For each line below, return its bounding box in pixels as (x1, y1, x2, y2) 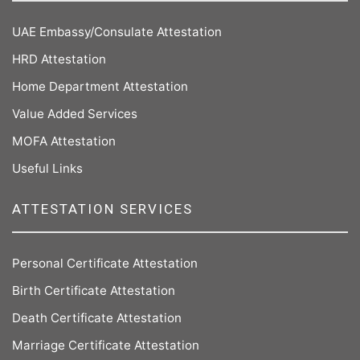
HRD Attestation (12, 51, 106, 67)
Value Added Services (12, 106, 137, 121)
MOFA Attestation (12, 133, 116, 149)
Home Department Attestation (12, 79, 188, 94)
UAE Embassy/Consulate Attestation (12, 24, 222, 39)
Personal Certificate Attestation (12, 256, 198, 271)
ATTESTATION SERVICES (12, 201, 193, 217)
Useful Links (12, 161, 83, 176)
